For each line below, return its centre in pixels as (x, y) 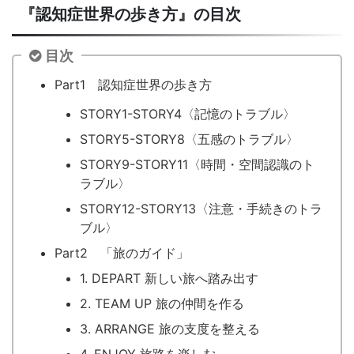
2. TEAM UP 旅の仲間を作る (162, 303)
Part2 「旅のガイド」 (122, 252)
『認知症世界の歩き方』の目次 (130, 14)
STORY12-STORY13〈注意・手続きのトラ (201, 208)
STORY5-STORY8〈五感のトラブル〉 (189, 139)
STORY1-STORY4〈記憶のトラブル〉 (188, 113)
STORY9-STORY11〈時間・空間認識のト (197, 164)
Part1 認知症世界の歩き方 (133, 84)
